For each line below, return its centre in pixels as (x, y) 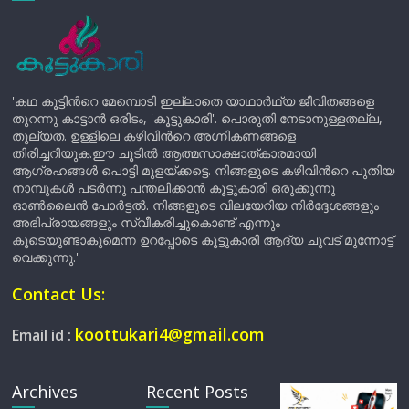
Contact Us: (59, 294)
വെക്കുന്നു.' (46, 257)
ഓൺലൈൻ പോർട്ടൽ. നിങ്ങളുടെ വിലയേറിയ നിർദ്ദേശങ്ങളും (196, 204)
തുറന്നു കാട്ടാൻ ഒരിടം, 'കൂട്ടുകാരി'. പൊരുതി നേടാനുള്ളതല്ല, (198, 118)
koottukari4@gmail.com (170, 334)
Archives (45, 391)
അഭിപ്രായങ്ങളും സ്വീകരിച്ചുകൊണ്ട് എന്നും (147, 222)
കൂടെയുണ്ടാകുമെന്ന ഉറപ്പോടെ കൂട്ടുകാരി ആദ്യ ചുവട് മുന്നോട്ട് (203, 239)
